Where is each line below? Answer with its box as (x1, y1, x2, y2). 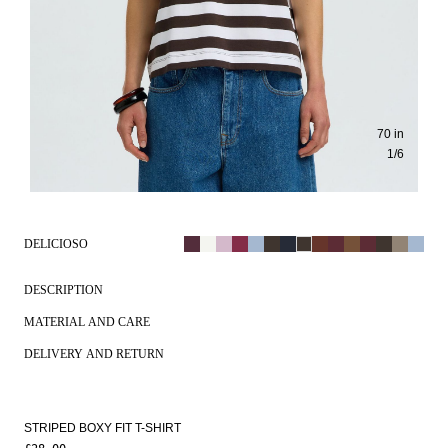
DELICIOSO (24, 237, 88, 252)
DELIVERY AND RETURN (24, 347, 164, 362)
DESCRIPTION (24, 283, 103, 298)
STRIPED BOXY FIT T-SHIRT (24, 421, 181, 436)
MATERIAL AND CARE (24, 315, 150, 330)
